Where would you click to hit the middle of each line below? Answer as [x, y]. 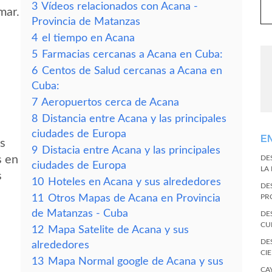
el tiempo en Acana [88, 38]
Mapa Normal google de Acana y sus [136, 261]
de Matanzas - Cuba [80, 213]
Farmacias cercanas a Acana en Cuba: [132, 54]
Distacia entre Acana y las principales [131, 150]
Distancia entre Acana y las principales [134, 119]
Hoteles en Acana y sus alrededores [134, 182]
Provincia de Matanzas [86, 22]
